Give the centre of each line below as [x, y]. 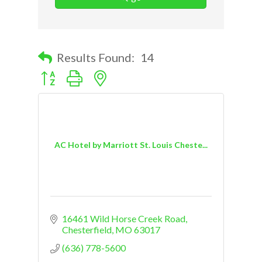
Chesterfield [87, 229]
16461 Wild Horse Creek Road [124, 218]
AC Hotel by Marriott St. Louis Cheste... [131, 145]
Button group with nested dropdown [107, 73]
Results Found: [96, 57]
